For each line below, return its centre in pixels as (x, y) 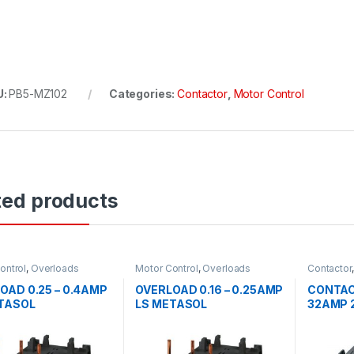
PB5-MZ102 (38, 93)
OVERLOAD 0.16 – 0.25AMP (209, 290)
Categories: (143, 93)
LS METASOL (171, 304)
